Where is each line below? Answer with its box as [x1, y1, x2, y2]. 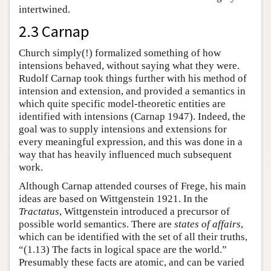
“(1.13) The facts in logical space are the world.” [19, 243, 227, 255]
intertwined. [19, 3, 70, 15]
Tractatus [19, 205, 59, 217]
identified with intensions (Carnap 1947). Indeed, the [19, 110, 246, 122]
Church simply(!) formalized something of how [19, 47, 221, 59]
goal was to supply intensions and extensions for [19, 123, 227, 135]
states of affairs [174, 218, 241, 230]
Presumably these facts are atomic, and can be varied [19, 256, 244, 268]
